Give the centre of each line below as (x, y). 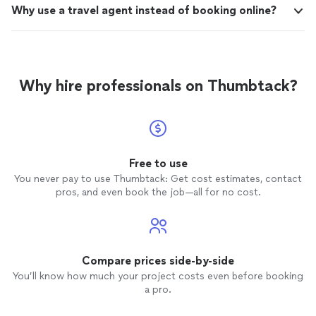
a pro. (158, 290)
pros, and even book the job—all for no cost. (158, 193)
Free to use (158, 164)
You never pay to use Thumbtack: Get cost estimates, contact (158, 179)
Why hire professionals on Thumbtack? (158, 86)
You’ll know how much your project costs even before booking (158, 276)
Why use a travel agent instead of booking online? (144, 11)
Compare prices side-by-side (158, 261)
